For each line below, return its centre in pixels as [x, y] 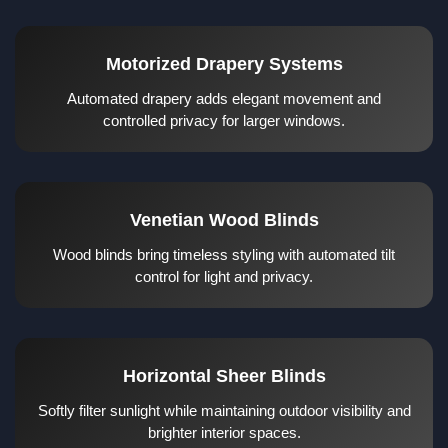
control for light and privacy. [224, 277]
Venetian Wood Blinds [224, 220]
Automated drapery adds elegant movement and [224, 99]
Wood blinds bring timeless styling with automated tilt [224, 255]
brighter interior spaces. [224, 433]
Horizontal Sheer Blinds [224, 376]
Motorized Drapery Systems [224, 64]
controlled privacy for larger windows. [224, 121]
